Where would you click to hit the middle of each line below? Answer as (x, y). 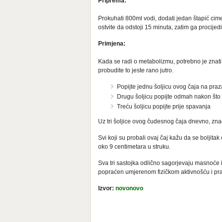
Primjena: (112, 44)
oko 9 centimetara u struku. (134, 147)
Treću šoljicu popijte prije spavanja (164, 107)
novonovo (129, 189)
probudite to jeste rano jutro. (136, 71)
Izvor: (107, 189)
